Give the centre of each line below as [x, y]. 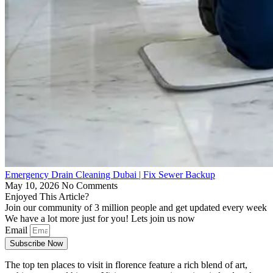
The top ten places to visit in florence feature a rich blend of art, [126, 264]
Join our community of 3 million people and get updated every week [136, 207]
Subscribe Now [36, 243]
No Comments [90, 185]
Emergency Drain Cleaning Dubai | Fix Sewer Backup [110, 174]
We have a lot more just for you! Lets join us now [100, 218]
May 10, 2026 [33, 185]
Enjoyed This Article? [47, 196]
